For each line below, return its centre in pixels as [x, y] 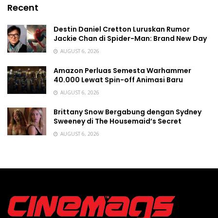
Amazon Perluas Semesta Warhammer [122, 71]
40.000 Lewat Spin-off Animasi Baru [118, 80]
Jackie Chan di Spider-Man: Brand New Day [130, 38]
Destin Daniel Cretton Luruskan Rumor [122, 29]
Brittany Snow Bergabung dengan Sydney [127, 112]
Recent [23, 8]
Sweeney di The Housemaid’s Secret [118, 121]
